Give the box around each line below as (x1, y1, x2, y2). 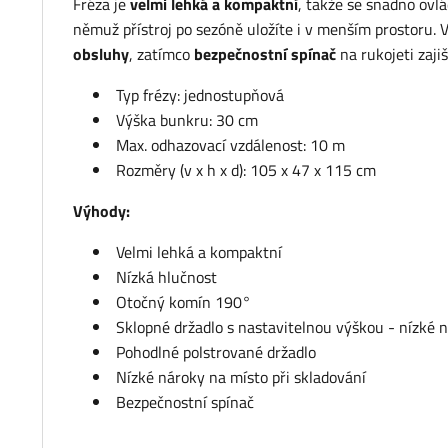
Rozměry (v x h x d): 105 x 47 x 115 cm (116, 158, 376, 183)
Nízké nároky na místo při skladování (116, 365, 366, 390)
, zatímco (129, 42, 194, 67)
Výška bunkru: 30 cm (116, 108, 258, 133)
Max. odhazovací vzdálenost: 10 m (116, 133, 345, 158)
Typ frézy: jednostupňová (116, 83, 284, 108)
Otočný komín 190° (116, 290, 251, 315)
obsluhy (73, 42, 129, 67)
